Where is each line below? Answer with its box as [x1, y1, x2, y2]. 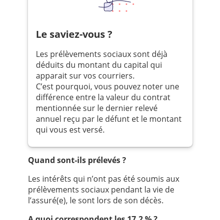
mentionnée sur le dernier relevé [35, 103, 158, 114]
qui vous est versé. [35, 124, 105, 136]
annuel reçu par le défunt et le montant [35, 113, 182, 125]
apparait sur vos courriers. [35, 70, 135, 82]
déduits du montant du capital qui [35, 59, 162, 71]
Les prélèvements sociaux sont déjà [35, 49, 167, 60]
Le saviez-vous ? [41, 27, 112, 41]
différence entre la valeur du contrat [35, 92, 170, 103]
